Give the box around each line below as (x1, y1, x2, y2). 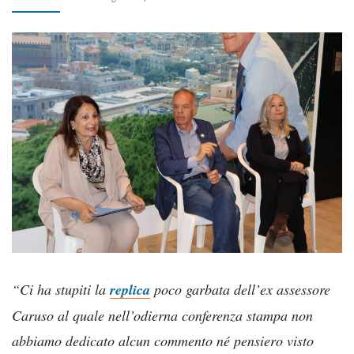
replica (110, 279, 150, 299)
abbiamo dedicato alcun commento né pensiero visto (12, 330, 314, 350)
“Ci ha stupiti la (12, 279, 110, 299)
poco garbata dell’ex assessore (150, 279, 330, 299)
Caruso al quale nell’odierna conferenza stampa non (12, 305, 313, 325)
